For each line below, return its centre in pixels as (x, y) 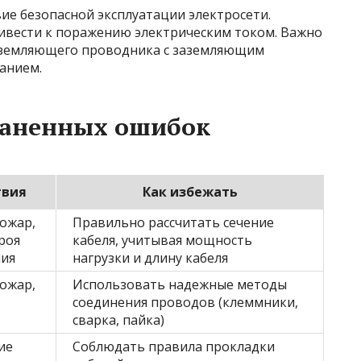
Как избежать (190, 192)
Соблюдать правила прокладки (174, 347)
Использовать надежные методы (180, 285)
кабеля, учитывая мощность (162, 241)
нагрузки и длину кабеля (150, 258)
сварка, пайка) (118, 320)
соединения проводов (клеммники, (185, 303)
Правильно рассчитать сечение (173, 223)
